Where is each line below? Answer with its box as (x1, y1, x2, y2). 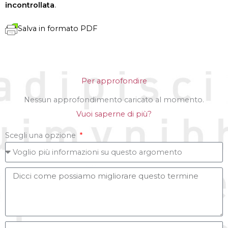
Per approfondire (81, 76, 147, 85)
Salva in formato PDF (18, 23, 97, 33)
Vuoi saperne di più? (76, 109, 152, 119)
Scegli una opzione (5, 130, 78, 140)
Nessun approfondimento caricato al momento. (24, 95, 204, 104)
